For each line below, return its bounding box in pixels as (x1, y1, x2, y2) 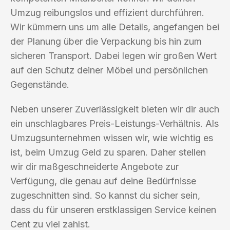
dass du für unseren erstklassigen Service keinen (10, 204, 216, 215)
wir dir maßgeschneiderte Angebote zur (10, 161, 179, 172)
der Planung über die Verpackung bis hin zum (10, 35, 202, 47)
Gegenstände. (10, 79, 69, 90)
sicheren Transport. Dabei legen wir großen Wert (10, 50, 217, 61)
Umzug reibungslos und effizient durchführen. (10, 7, 204, 18)
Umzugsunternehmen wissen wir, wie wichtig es (10, 132, 213, 143)
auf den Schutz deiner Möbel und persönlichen (10, 64, 208, 75)
